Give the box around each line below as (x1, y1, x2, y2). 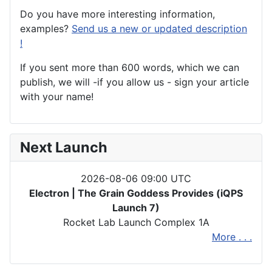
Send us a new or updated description (72, 22, 247, 35)
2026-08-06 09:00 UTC (81, 172, 191, 185)
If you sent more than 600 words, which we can (20, 61, 239, 74)
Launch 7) (112, 202, 160, 214)
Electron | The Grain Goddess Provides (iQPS (29, 187, 243, 200)
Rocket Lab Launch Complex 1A (63, 216, 209, 229)
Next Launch (20, 138, 107, 157)
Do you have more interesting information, (20, 8, 215, 21)
